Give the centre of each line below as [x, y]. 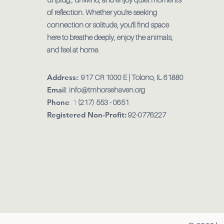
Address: [62, 77]
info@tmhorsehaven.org [107, 89]
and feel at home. [74, 49]
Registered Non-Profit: [87, 114]
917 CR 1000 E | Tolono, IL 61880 [132, 77]
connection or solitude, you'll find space [108, 24]
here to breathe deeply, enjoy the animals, [110, 37]
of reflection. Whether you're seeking [102, 12]
